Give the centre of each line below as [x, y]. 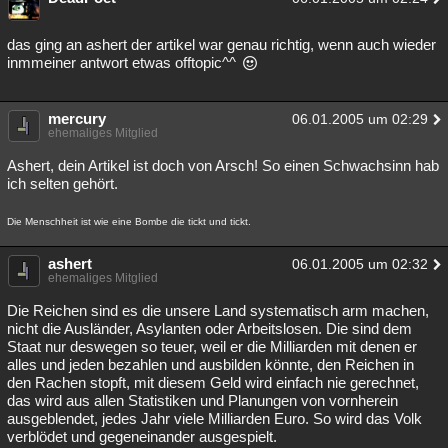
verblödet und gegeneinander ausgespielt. [142, 436]
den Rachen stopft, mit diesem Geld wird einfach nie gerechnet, [213, 382]
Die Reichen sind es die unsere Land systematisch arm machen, [218, 310]
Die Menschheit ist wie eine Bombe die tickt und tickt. [129, 221]
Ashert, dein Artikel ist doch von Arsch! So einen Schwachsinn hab [223, 165]
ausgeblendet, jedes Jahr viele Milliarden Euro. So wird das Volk [214, 418]
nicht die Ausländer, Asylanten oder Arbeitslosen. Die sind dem [209, 328]
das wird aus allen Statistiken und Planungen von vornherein [202, 400]
